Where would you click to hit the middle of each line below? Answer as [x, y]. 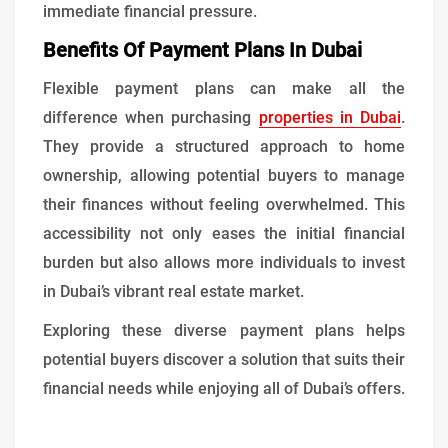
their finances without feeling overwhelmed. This [224, 205]
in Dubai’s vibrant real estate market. [173, 292]
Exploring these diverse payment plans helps [224, 331]
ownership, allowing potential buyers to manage [224, 176]
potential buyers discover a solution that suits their [224, 360]
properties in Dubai [330, 118]
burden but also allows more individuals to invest [224, 263]
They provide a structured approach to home [224, 147]
